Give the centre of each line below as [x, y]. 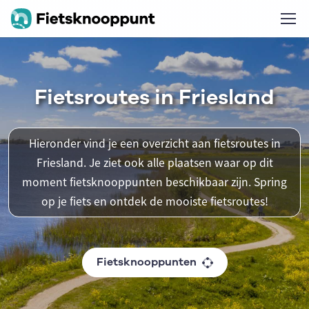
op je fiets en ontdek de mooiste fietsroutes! [154, 201]
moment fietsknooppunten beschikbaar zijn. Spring [154, 182]
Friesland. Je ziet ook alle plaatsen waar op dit [154, 163]
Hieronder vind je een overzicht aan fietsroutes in [154, 143]
